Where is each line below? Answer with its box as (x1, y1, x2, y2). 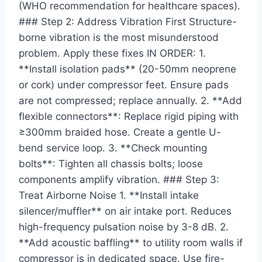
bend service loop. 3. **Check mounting (19, 142, 207, 154)
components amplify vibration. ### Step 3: (19, 174, 219, 186)
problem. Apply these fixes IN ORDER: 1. (19, 47, 206, 60)
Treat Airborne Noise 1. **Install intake (19, 189, 199, 202)
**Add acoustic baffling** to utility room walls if (19, 237, 243, 249)
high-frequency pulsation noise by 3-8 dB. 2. (19, 221, 229, 233)
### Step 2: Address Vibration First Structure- (19, 16, 237, 28)
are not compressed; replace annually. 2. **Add (19, 95, 242, 107)
